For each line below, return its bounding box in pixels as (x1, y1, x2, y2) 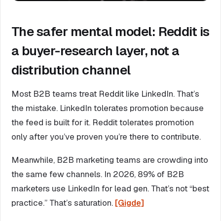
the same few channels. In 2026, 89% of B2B (11, 168, 184, 180)
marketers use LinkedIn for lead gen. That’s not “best (11, 183, 209, 194)
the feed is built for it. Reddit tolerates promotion (11, 116, 194, 128)
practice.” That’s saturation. (11, 197, 115, 208)
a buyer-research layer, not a (11, 42, 180, 59)
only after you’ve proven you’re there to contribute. (11, 131, 201, 142)
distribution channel (11, 61, 131, 78)
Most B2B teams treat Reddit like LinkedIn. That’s (11, 88, 199, 99)
